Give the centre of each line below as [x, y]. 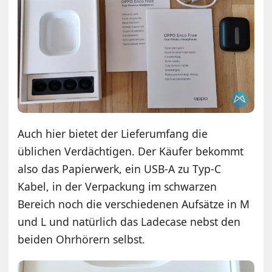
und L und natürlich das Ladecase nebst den [129, 222]
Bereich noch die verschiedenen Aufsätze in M [134, 204]
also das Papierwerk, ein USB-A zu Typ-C [120, 169]
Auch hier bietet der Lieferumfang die [113, 134]
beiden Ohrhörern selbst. [82, 240]
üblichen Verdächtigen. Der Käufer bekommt [131, 151]
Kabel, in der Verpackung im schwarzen [117, 187]
